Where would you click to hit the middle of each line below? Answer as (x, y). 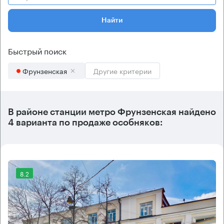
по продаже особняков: (110, 122)
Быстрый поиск (37, 50)
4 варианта (32, 122)
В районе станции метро (63, 112)
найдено (196, 112)
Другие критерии (122, 70)
